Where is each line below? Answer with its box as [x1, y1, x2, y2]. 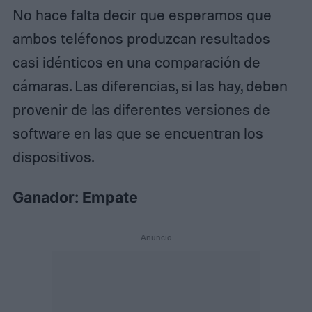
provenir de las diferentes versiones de [12, 100, 270, 119]
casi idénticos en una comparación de [12, 53, 260, 72]
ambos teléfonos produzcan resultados [12, 29, 270, 48]
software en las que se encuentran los [12, 124, 263, 143]
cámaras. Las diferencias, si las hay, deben [12, 77, 288, 95]
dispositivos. [12, 148, 94, 166]
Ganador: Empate [12, 188, 138, 207]
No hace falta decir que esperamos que [12, 6, 272, 24]
